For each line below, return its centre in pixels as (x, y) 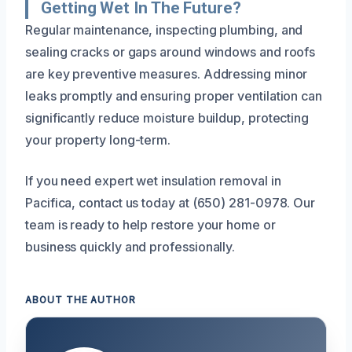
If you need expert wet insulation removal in (153, 180)
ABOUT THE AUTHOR (81, 300)
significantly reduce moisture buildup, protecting (167, 117)
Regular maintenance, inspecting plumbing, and (164, 29)
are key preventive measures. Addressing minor (167, 73)
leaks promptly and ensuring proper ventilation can (174, 95)
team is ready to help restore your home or (150, 224)
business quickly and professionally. (130, 246)
